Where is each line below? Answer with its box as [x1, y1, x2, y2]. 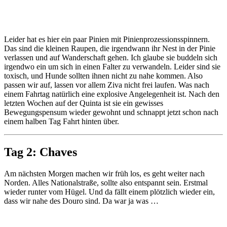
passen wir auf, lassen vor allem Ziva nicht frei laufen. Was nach [4, 80, 209, 89]
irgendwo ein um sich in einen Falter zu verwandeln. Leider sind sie [4, 62, 220, 71]
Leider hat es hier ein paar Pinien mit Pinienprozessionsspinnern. [4, 34, 210, 44]
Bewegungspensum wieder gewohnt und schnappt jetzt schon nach [4, 107, 218, 117]
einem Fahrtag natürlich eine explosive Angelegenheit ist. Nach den [4, 89, 219, 98]
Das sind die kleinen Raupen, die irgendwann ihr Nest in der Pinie [4, 44, 215, 53]
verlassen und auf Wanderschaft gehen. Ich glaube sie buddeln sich [4, 53, 217, 62]
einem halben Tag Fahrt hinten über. [4, 117, 119, 126]
